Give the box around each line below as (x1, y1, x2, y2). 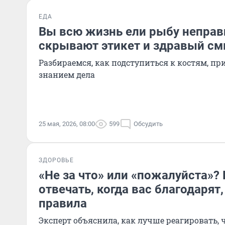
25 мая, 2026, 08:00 (39, 120, 95, 128)
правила (39, 196, 87, 210)
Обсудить (134, 120, 163, 128)
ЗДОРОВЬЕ (39, 157, 74, 164)
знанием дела (39, 69, 95, 80)
